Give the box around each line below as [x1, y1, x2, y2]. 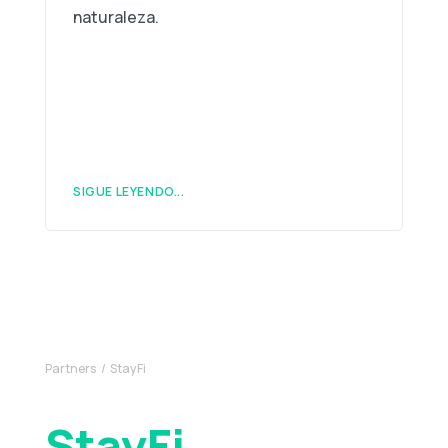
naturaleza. [73, 5, 159, 28]
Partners [45, 360, 96, 378]
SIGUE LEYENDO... [73, 182, 185, 200]
